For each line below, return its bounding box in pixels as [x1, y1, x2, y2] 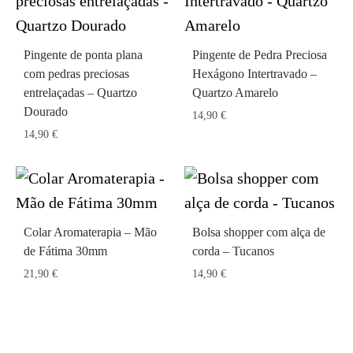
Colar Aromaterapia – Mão [24, 225, 157, 239]
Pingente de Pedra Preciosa [192, 48, 327, 61]
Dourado [24, 105, 68, 118]
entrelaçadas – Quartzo [24, 86, 137, 99]
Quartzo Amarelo [192, 86, 278, 99]
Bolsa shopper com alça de [192, 225, 325, 239]
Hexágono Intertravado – [192, 67, 317, 80]
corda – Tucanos [192, 244, 274, 258]
